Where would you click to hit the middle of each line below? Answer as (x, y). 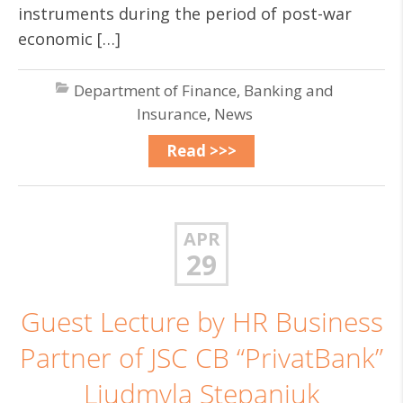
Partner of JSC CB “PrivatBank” (201, 358)
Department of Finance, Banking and (204, 90)
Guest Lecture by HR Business (201, 322)
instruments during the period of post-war (185, 13)
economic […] (69, 39)
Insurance (172, 114)
